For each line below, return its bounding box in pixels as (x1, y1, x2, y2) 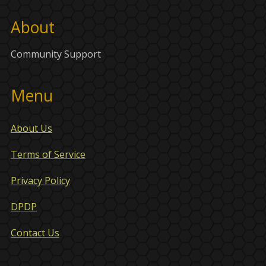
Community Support (10, 47, 101, 61)
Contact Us (10, 226, 59, 240)
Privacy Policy (10, 174, 70, 188)
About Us (10, 122, 52, 135)
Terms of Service (10, 148, 85, 161)
